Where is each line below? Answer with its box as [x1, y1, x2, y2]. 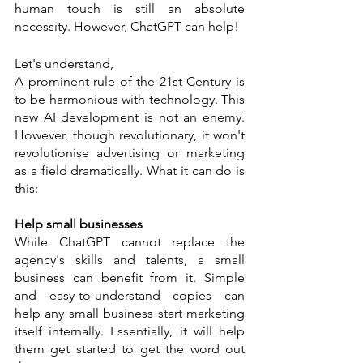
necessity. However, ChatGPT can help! [15, 19, 242, 35]
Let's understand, [15, 56, 117, 72]
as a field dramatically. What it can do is [15, 163, 245, 179]
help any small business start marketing [15, 305, 245, 322]
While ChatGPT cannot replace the [15, 234, 245, 250]
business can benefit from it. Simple [15, 270, 245, 286]
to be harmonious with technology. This [15, 92, 245, 108]
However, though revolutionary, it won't [15, 127, 245, 143]
